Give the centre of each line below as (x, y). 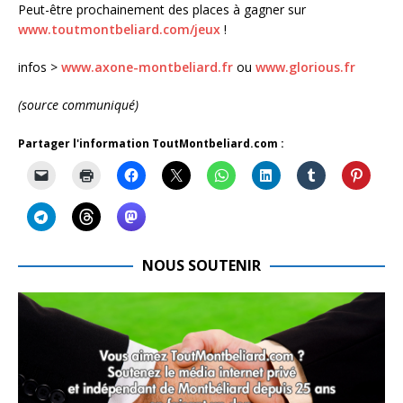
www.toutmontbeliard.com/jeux (119, 30)
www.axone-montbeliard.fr (147, 67)
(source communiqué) (78, 105)
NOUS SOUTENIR (201, 266)
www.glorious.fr (305, 67)
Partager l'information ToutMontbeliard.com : (151, 144)
